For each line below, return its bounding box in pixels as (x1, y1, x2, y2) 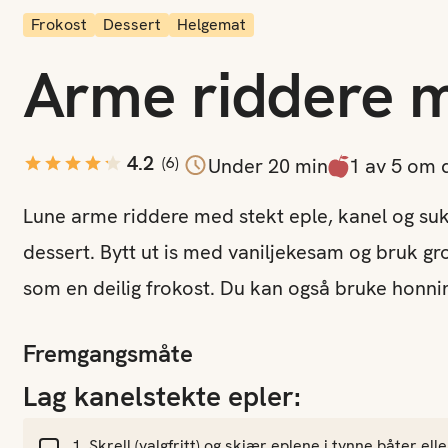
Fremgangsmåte (22, 338, 193, 369)
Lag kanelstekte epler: (22, 378, 301, 414)
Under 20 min (207, 152, 328, 179)
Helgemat (176, 14, 246, 35)
